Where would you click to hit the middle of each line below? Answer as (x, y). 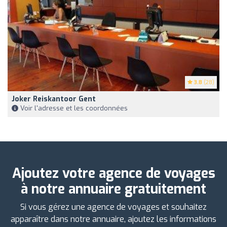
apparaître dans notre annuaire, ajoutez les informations (113, 219)
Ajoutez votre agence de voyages (113, 173)
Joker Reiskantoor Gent (54, 99)
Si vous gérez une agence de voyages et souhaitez (113, 207)
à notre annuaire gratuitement (113, 189)
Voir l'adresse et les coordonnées (73, 108)
